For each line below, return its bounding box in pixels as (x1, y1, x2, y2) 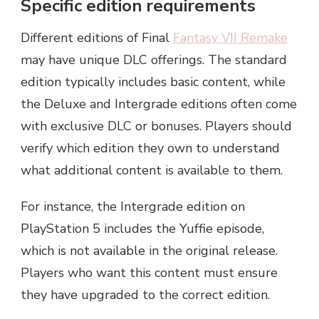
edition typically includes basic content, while (21, 73, 286, 91)
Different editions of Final (21, 29, 173, 47)
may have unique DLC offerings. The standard (21, 51, 287, 69)
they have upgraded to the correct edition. (21, 286, 270, 304)
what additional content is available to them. (21, 162, 283, 179)
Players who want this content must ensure (21, 264, 278, 282)
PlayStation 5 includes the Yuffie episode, (21, 220, 264, 238)
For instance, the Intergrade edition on (21, 198, 245, 216)
